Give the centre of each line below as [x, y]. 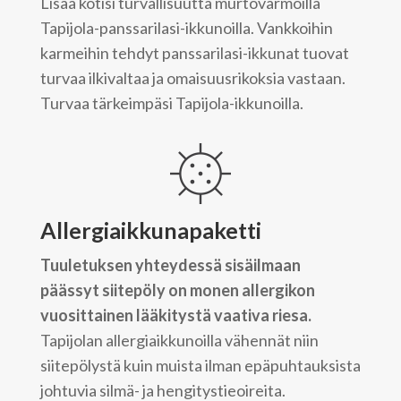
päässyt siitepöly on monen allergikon [177, 290]
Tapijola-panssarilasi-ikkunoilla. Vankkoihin [186, 27]
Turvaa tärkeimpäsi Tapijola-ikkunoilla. [171, 102]
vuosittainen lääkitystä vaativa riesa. [175, 316]
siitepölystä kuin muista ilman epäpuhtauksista [200, 366]
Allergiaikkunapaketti [150, 230]
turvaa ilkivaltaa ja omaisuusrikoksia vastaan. [192, 77]
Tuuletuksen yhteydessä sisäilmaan [170, 265]
